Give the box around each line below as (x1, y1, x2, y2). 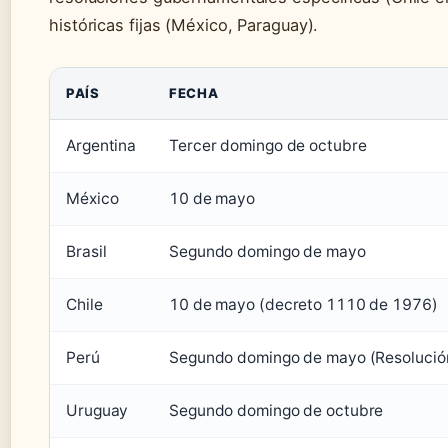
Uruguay (66, 400, 129, 420)
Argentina (66, 135, 137, 155)
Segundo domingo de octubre (169, 400, 384, 420)
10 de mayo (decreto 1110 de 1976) (169, 294, 438, 314)
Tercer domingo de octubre (169, 135, 367, 155)
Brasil (66, 241, 107, 261)
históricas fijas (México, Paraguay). (49, 14, 319, 35)
